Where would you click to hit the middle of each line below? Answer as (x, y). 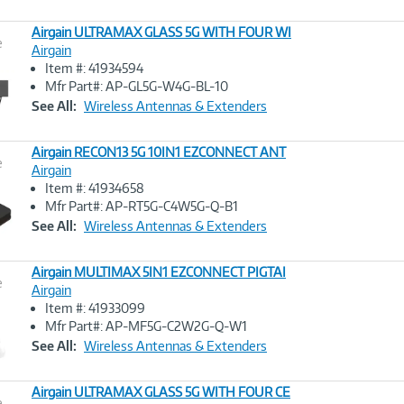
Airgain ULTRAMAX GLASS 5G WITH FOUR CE (161, 392)
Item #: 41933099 (95, 308)
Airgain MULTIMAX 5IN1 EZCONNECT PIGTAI (159, 272)
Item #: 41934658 (95, 188)
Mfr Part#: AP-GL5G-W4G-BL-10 (137, 86)
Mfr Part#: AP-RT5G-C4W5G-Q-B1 (142, 206)
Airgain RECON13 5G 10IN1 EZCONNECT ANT (159, 152)
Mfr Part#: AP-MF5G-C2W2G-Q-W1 (146, 326)
